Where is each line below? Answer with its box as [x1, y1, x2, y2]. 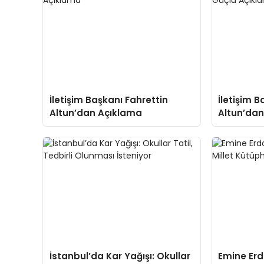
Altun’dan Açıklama [49, 107, 142, 120]
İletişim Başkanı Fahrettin [49, 94, 168, 107]
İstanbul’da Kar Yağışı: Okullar [49, 249, 190, 262]
